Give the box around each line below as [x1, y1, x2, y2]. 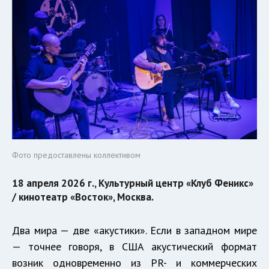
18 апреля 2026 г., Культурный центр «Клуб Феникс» [12, 176, 253, 190]
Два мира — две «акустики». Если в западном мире [12, 223, 257, 237]
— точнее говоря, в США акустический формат [12, 239, 257, 253]
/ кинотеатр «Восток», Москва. [12, 190, 154, 204]
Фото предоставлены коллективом [12, 149, 141, 160]
